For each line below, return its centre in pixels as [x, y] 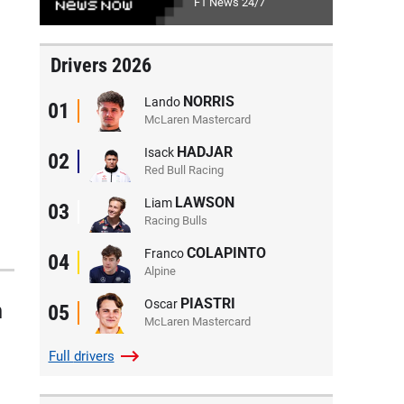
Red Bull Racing [184, 170]
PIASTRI [207, 303]
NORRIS [208, 101]
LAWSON [204, 202]
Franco [165, 253]
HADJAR [204, 151]
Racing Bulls [175, 220]
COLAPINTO [226, 252]
